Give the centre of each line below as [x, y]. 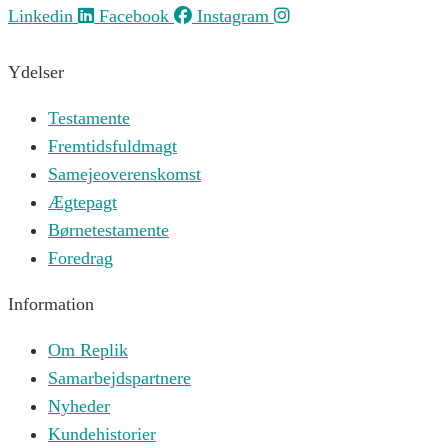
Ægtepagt [82, 202]
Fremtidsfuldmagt [112, 146]
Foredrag [80, 258]
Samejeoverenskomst [124, 174]
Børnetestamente [108, 230]
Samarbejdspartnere [119, 378]
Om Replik [88, 350]
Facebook [134, 16]
